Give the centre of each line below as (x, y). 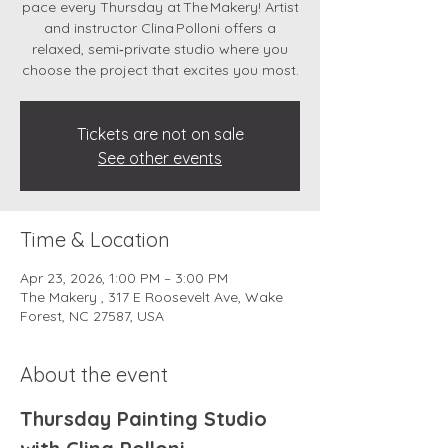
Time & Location (95, 239)
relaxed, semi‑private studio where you (160, 49)
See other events (160, 158)
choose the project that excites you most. (160, 70)
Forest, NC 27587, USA (92, 316)
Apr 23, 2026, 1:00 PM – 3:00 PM (124, 278)
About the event (94, 374)
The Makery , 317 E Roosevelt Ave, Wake (151, 297)
